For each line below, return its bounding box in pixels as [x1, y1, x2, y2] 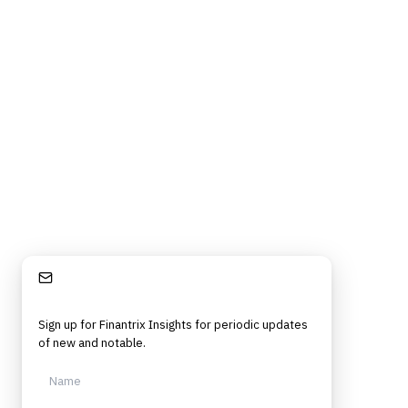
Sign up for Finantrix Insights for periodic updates [38, 317, 308, 332]
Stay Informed [53, 270, 140, 286]
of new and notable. [38, 335, 146, 351]
